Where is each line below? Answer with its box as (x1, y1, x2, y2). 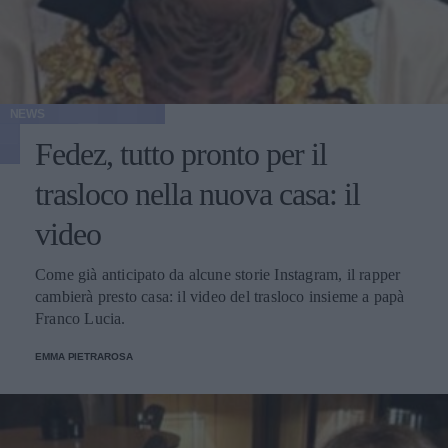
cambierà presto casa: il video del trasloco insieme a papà (35, 287, 405, 305)
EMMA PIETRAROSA (35, 350, 133, 362)
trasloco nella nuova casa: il (35, 175, 360, 212)
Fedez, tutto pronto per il (35, 135, 327, 172)
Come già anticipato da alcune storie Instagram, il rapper (35, 265, 401, 283)
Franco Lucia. (35, 309, 126, 327)
